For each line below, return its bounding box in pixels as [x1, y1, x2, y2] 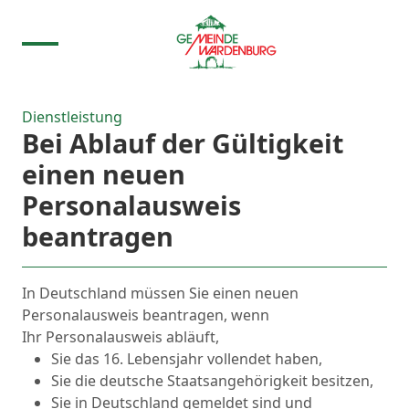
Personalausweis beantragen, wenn [22, 305, 269, 325]
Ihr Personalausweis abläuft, [22, 327, 219, 347]
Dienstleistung [22, 107, 122, 127]
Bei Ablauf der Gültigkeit [22, 125, 343, 161]
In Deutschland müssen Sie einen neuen [22, 283, 299, 303]
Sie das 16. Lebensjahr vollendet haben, [51, 349, 322, 369]
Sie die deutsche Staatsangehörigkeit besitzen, [51, 371, 373, 391]
